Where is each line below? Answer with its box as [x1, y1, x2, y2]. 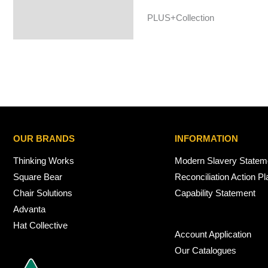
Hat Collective [13, 220, 68, 231]
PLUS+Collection [147, 13, 214, 23]
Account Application [175, 229, 251, 239]
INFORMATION [175, 133, 238, 144]
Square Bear [13, 172, 62, 182]
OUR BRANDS [13, 133, 75, 144]
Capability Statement [175, 188, 255, 199]
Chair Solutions [13, 188, 72, 199]
